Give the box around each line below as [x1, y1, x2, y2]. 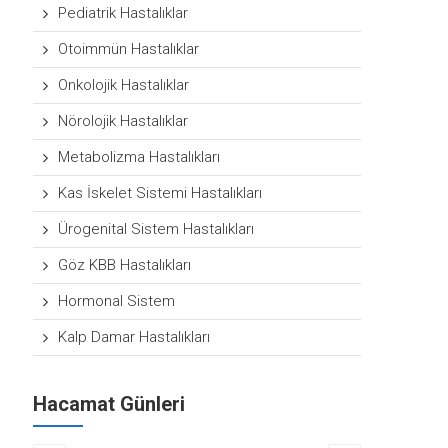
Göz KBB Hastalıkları [58, 256, 192, 274]
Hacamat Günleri [33, 392, 186, 416]
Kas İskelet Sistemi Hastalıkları [58, 184, 263, 202]
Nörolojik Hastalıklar [58, 112, 189, 130]
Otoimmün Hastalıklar [58, 40, 200, 58]
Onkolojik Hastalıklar [58, 76, 190, 94]
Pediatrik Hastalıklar [58, 4, 189, 22]
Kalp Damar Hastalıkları [58, 328, 211, 346]
